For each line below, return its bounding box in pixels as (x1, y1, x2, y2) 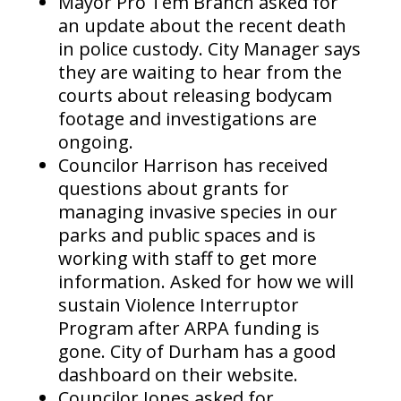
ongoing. (57, 130, 133, 155)
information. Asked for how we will (57, 269, 354, 294)
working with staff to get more (57, 246, 317, 271)
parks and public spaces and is (57, 223, 316, 248)
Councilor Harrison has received (57, 153, 328, 178)
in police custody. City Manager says (57, 37, 361, 62)
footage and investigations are (57, 107, 317, 132)
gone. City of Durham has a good (57, 339, 336, 364)
